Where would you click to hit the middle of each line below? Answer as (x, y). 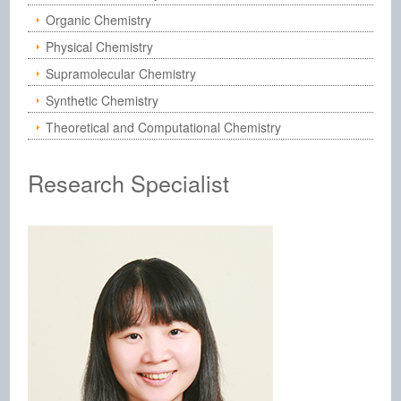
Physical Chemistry (100, 47)
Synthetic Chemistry (102, 100)
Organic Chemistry (99, 20)
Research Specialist (129, 183)
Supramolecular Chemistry (121, 73)
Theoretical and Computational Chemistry (164, 127)
